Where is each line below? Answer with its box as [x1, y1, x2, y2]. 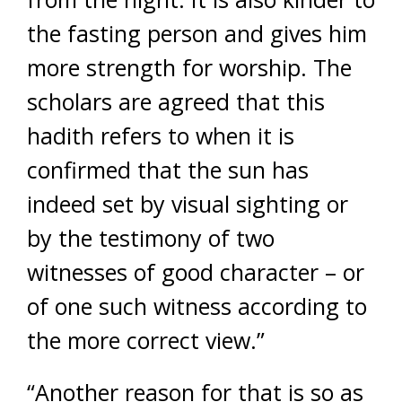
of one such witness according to [27, 291, 367, 321]
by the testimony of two [27, 223, 275, 253]
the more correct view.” [27, 325, 265, 355]
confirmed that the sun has [27, 154, 309, 185]
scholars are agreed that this [27, 86, 325, 117]
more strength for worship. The [27, 52, 352, 83]
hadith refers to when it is [27, 120, 294, 151]
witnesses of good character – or [27, 257, 364, 287]
